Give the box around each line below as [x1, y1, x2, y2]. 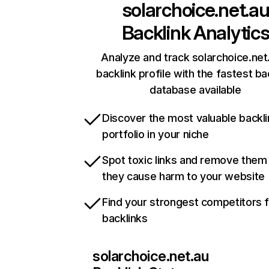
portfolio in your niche [102, 128, 209, 141]
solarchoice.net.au [92, 247, 209, 265]
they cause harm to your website [102, 170, 265, 183]
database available [150, 83, 241, 97]
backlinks [102, 212, 148, 225]
